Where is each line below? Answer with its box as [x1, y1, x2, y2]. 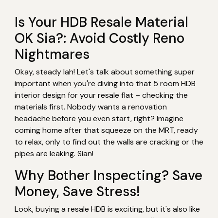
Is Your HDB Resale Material [15, 13, 188, 31]
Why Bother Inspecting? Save [15, 166, 202, 184]
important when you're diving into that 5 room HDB [15, 78, 196, 89]
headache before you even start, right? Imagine [15, 113, 183, 124]
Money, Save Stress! [15, 182, 140, 200]
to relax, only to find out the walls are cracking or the [15, 136, 203, 147]
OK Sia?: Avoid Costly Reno [15, 29, 184, 47]
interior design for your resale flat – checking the [15, 90, 188, 100]
